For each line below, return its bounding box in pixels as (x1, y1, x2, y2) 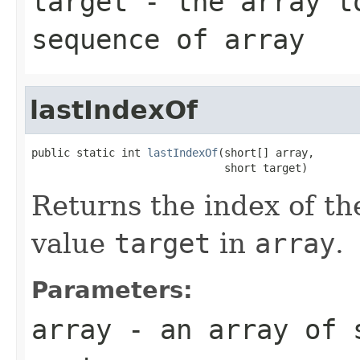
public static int (31, 145, 147, 159)
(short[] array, (218, 145, 314, 159)
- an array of (112, 313, 353, 346)
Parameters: (31, 276, 193, 304)
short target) (31, 161, 308, 174)
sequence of (31, 22, 224, 55)
